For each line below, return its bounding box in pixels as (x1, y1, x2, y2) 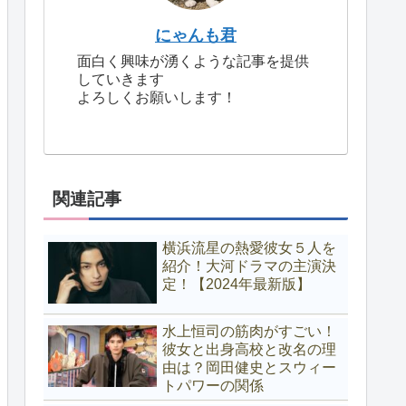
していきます (77, 71, 164, 87)
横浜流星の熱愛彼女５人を (162, 240, 336, 256)
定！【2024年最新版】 (162, 276, 311, 293)
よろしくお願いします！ (77, 89, 237, 105)
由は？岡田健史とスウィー (162, 360, 336, 376)
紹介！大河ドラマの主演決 (162, 258, 336, 275)
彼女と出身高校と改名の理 (162, 342, 336, 358)
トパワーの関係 (162, 378, 264, 394)
